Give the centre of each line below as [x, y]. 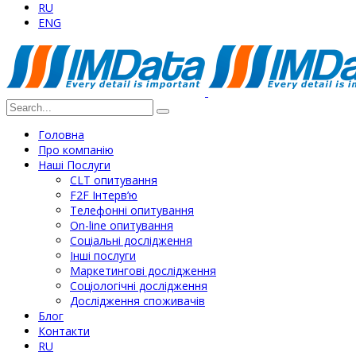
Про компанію [76, 150]
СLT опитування [114, 180]
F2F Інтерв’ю [104, 195]
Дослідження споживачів [137, 301]
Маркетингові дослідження [143, 271]
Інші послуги [103, 255]
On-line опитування [122, 225]
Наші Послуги [74, 165]
